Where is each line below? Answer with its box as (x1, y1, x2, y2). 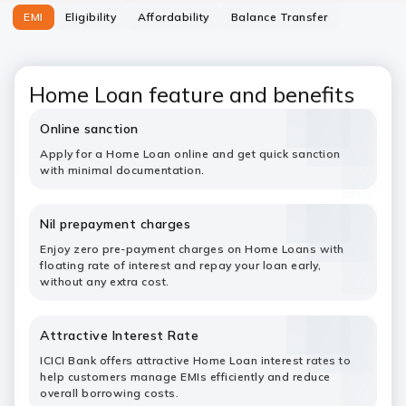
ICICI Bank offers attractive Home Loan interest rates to (40, 353, 351, 367)
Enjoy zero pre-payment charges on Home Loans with (40, 242, 344, 256)
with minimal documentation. (40, 163, 205, 177)
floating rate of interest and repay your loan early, (40, 258, 321, 272)
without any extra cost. (40, 275, 169, 288)
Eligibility (64, 10, 116, 24)
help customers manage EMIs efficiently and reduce (40, 370, 331, 383)
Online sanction (40, 121, 139, 137)
